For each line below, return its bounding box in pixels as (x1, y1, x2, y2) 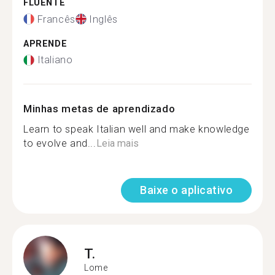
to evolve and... (23, 137, 96, 149)
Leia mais (96, 137, 139, 149)
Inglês (89, 13, 118, 25)
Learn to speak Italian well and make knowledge (23, 123, 250, 135)
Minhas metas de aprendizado (23, 103, 176, 115)
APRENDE (23, 38, 68, 49)
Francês (37, 13, 76, 25)
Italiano (37, 54, 73, 66)
